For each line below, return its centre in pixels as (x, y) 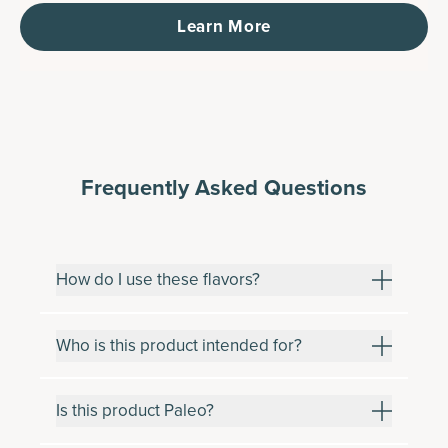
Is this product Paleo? (135, 410)
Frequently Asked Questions (224, 187)
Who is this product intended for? (179, 345)
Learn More (224, 26)
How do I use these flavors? (158, 279)
